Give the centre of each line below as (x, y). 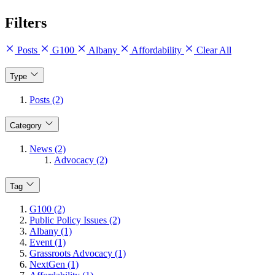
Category (26, 126)
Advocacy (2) (81, 160)
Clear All (213, 50)
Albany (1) (51, 231)
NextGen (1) (54, 265)
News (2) (48, 149)
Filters (26, 23)
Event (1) (48, 242)
